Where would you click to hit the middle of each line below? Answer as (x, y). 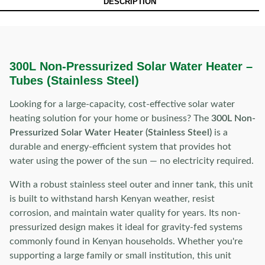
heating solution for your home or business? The (110, 118)
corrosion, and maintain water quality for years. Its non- (125, 213)
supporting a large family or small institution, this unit (120, 256)
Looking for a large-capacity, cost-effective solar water (122, 104)
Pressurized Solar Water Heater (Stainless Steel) (111, 132)
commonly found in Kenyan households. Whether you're (126, 241)
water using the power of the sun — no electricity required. (132, 161)
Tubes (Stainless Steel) (74, 80)
